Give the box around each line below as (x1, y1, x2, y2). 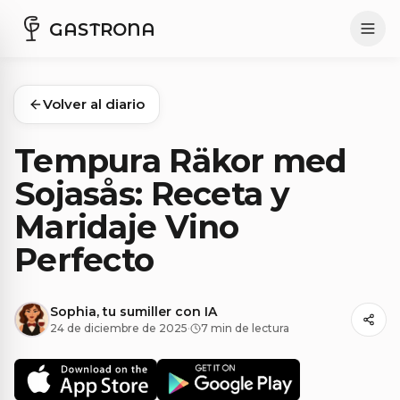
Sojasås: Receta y (14, 174, 290, 213)
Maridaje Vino (14, 207, 239, 246)
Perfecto (14, 240, 154, 279)
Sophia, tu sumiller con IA (50, 303, 217, 320)
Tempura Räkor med (14, 141, 347, 180)
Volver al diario (43, 96, 145, 112)
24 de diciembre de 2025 (50, 321, 187, 335)
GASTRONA (49, 18, 156, 40)
